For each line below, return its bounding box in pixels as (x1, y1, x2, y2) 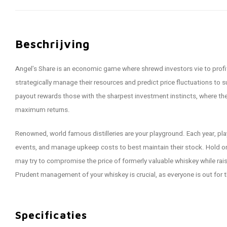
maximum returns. (15, 105, 70, 115)
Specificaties (15, 208, 87, 221)
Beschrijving (15, 37, 90, 51)
